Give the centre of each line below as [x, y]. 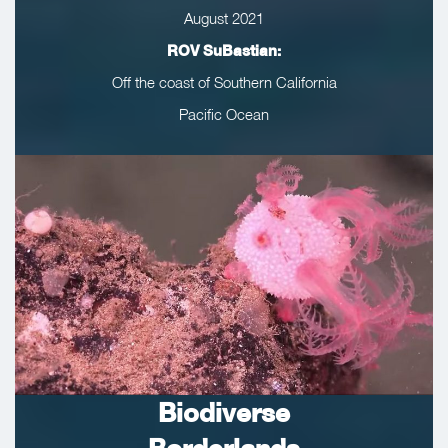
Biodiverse [224, 413]
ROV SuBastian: [224, 50]
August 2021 [224, 18]
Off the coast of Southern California [224, 82]
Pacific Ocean [224, 114]
